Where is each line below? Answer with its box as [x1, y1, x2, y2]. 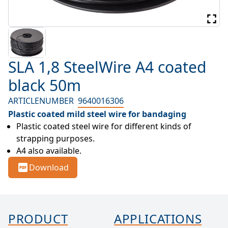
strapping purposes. [16, 132, 95, 144]
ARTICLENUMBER [8, 95, 74, 106]
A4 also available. [16, 145, 81, 156]
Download [29, 161, 69, 173]
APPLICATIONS [114, 210, 202, 227]
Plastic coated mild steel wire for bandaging [8, 108, 186, 120]
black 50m [8, 74, 81, 96]
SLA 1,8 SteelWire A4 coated [8, 56, 206, 77]
